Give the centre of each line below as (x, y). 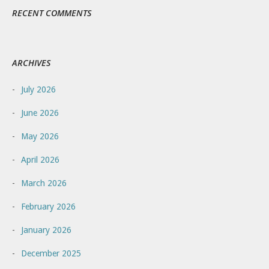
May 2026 (40, 136)
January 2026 (46, 230)
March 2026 (44, 183)
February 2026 (48, 206)
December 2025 (51, 253)
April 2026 (40, 159)
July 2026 (38, 89)
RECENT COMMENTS (52, 13)
